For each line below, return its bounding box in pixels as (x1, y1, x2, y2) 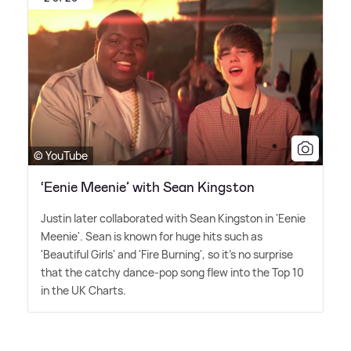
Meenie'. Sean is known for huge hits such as (41, 229, 262, 244)
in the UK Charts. (41, 283, 126, 299)
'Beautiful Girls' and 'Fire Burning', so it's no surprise (41, 247, 293, 262)
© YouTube (34, 148, 88, 164)
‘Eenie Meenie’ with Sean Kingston (41, 178, 255, 197)
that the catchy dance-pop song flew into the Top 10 (41, 265, 304, 280)
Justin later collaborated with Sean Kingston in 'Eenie (41, 211, 306, 226)
